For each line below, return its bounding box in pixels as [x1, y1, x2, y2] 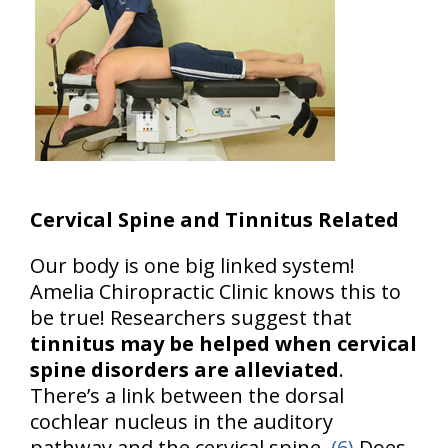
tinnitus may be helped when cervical [30, 329, 417, 357]
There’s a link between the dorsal [30, 381, 344, 409]
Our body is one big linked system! [30, 251, 355, 279]
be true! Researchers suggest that [30, 303, 352, 331]
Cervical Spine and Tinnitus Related [30, 205, 399, 233]
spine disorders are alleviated [30, 355, 339, 383]
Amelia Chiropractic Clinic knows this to [30, 277, 401, 305]
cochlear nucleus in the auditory [30, 407, 333, 435]
